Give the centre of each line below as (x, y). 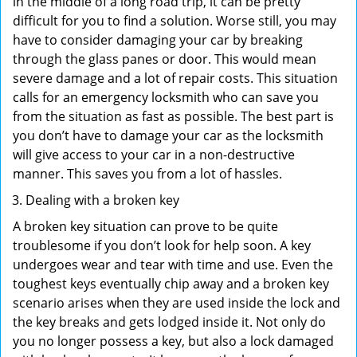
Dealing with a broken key (102, 200)
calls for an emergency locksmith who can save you (166, 97)
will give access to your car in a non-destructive (154, 155)
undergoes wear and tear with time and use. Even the (173, 265)
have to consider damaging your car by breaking (158, 40)
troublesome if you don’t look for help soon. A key (162, 245)
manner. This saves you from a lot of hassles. (147, 174)
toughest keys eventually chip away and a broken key (171, 284)
